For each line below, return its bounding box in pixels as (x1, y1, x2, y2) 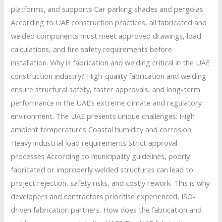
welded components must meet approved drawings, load (11, 30, 202, 41)
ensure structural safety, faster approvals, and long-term (11, 84, 201, 94)
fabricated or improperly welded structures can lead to (11, 164, 194, 174)
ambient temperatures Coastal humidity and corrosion (11, 124, 192, 134)
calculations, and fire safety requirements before (11, 44, 172, 54)
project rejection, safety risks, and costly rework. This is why (11, 177, 210, 188)
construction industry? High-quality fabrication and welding (11, 70, 207, 81)
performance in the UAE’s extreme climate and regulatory (11, 97, 202, 108)
